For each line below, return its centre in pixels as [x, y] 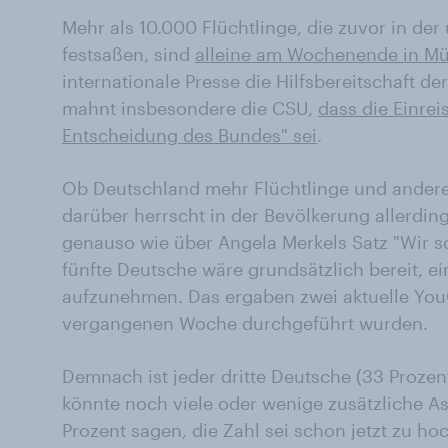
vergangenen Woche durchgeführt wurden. [245, 323]
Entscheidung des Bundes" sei [189, 135]
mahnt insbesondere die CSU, [190, 108]
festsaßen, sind [128, 54]
